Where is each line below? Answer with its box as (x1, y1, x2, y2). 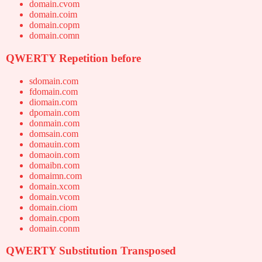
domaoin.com (29, 149, 80, 160)
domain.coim (29, 9, 77, 20)
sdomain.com (29, 75, 78, 86)
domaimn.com (29, 170, 82, 181)
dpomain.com (29, 107, 80, 118)
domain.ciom (29, 202, 77, 212)
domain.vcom (29, 191, 80, 202)
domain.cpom (29, 212, 80, 223)
